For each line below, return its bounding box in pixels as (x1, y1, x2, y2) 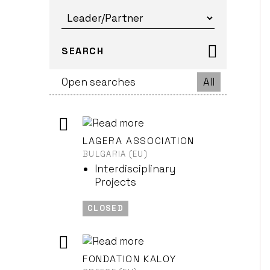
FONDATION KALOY (83, 253, 177, 265)
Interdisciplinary (95, 162, 175, 175)
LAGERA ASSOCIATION (83, 134, 195, 147)
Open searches (61, 75, 136, 89)
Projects (95, 175, 136, 189)
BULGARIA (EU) (83, 149, 148, 159)
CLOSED (87, 203, 124, 213)
